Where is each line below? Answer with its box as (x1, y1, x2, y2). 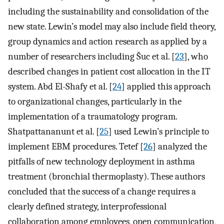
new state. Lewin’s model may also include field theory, (8, 20, 215, 32)
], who (184, 50, 208, 62)
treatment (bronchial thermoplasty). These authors (8, 170, 205, 182)
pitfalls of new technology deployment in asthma (8, 155, 195, 167)
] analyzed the (152, 140, 207, 152)
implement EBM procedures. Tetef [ (8, 140, 143, 152)
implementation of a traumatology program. (8, 110, 177, 122)
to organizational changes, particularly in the (8, 95, 181, 107)
